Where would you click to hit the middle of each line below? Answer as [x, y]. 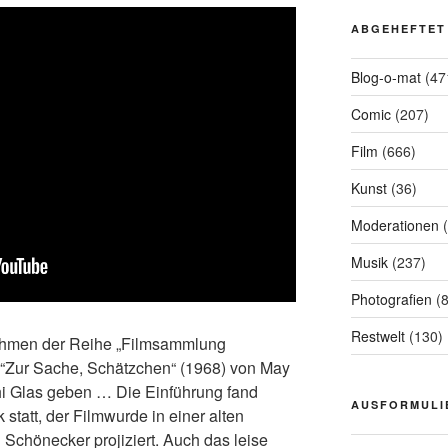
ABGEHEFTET [398, 29]
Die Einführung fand [185, 392]
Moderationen [394, 225]
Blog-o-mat [385, 77]
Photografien [391, 299]
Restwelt [377, 336]
